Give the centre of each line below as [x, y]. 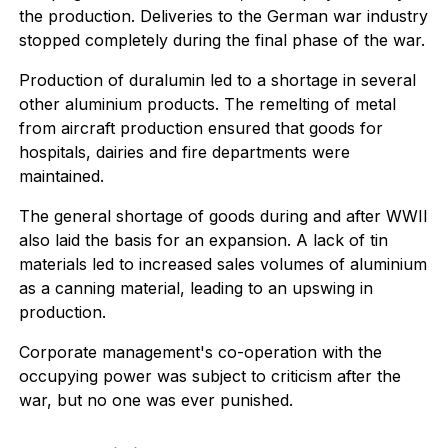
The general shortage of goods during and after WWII [223, 216]
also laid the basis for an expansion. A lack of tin [203, 240]
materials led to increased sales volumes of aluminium [222, 264]
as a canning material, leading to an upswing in [195, 288]
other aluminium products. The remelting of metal [207, 104]
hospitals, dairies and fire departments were [184, 152]
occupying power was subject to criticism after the [209, 376]
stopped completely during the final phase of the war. [221, 40]
